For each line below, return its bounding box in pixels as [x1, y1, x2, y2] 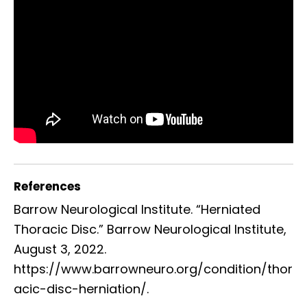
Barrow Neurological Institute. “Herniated [14, 201, 260, 219]
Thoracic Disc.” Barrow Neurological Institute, [14, 221, 286, 238]
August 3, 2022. [14, 241, 106, 258]
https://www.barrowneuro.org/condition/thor [14, 260, 293, 278]
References [14, 178, 81, 195]
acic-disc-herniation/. [14, 280, 149, 298]
